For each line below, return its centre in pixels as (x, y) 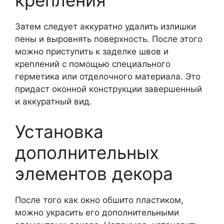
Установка (59, 131)
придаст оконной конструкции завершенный (108, 89)
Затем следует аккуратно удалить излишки (105, 26)
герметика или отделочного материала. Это (108, 76)
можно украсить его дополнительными (97, 212)
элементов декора (94, 173)
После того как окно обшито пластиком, (99, 200)
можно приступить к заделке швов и (92, 51)
